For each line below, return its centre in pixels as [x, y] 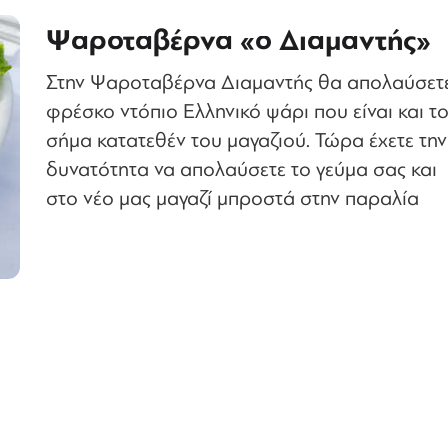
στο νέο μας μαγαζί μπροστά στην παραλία [232, 199]
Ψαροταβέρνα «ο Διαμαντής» [238, 41]
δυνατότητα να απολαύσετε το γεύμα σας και [241, 170]
